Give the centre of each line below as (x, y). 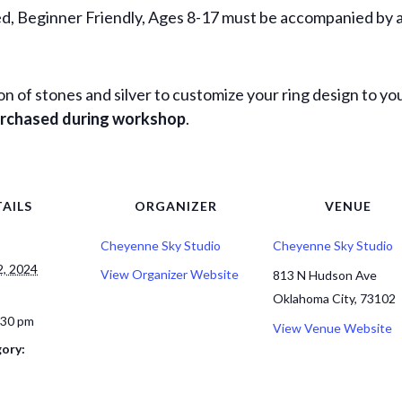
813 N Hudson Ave (325, 275)
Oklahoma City (314, 298)
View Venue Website (332, 328)
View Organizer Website (170, 274)
